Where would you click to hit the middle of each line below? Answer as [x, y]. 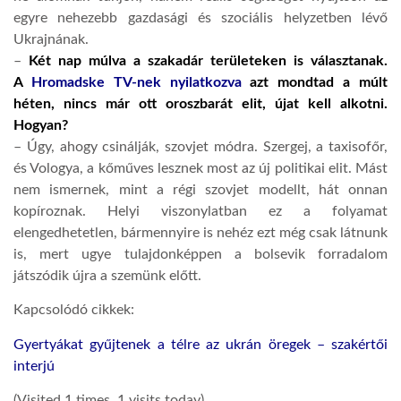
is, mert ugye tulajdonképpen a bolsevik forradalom [200, 254]
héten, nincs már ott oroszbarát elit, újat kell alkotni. [200, 103]
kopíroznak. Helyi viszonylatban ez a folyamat [200, 211]
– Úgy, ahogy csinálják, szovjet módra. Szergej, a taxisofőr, [200, 146]
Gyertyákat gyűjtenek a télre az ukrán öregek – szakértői [200, 344]
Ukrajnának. [51, 39]
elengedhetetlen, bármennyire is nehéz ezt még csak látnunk [200, 232]
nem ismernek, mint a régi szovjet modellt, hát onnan [200, 189]
